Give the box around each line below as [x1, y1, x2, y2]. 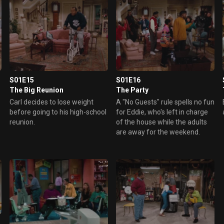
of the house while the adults [115, 117, 207, 126]
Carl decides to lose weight [9, 97, 93, 106]
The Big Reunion [9, 85, 63, 94]
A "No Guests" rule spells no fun [115, 97, 214, 106]
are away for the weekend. [115, 127, 200, 136]
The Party [115, 85, 148, 94]
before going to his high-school [9, 107, 106, 116]
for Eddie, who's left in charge [115, 107, 208, 116]
